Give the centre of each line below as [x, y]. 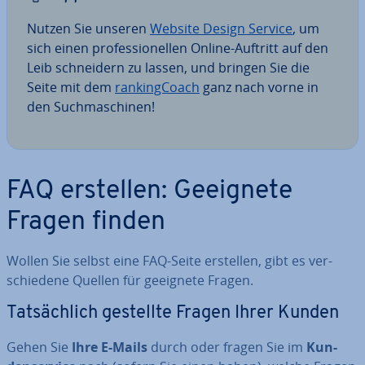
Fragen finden [86, 222]
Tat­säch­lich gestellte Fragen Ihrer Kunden [173, 313]
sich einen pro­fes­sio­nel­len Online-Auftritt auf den [178, 48]
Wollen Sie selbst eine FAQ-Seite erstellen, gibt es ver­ [169, 261]
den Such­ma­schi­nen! [91, 107]
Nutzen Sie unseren [88, 29]
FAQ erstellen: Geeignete [150, 191]
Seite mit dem [71, 87]
